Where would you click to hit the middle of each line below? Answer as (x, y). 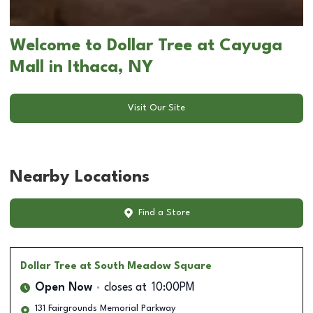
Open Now (64, 287)
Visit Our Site (156, 108)
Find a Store (164, 213)
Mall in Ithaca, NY (81, 67)
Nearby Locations (80, 177)
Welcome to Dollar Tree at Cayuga (146, 46)
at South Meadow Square (146, 266)
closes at (125, 287)
